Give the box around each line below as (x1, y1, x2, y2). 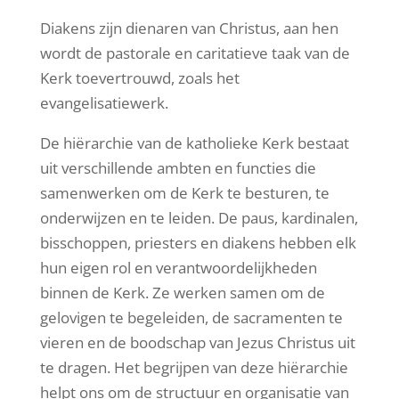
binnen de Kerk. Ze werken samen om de (39, 281, 325, 303)
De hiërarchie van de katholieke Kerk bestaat (39, 132, 349, 153)
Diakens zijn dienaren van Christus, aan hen (39, 17, 338, 38)
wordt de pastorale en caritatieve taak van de (39, 42, 350, 63)
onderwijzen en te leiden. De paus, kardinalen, (39, 207, 358, 228)
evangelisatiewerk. (39, 92, 168, 113)
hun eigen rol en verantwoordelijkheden (39, 256, 317, 278)
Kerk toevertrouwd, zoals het (39, 67, 240, 88)
